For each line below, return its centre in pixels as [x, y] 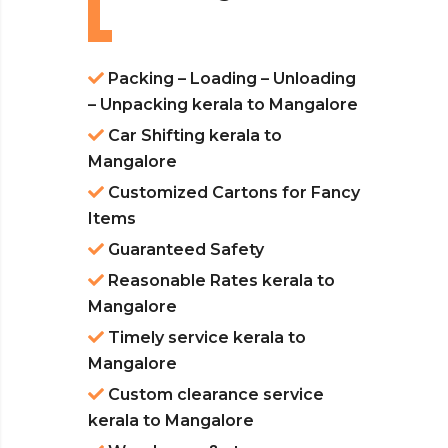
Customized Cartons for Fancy [232, 193]
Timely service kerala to [205, 338]
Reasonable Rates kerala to [219, 281]
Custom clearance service [214, 395]
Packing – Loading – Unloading [230, 79]
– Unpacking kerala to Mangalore [223, 105]
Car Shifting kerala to [193, 136]
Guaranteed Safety [184, 250]
